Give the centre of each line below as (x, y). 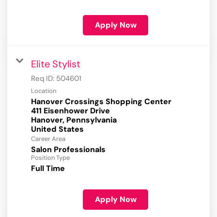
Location (44, 91)
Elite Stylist (56, 64)
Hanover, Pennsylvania (74, 120)
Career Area (48, 139)
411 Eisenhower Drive (70, 111)
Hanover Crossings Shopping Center (101, 102)
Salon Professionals (68, 150)
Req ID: (44, 79)
